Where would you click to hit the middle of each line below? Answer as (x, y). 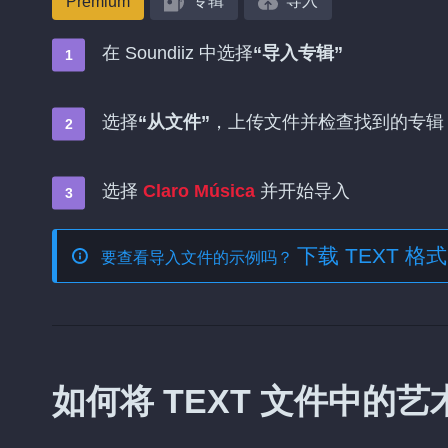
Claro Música (199, 191)
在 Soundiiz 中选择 (177, 53)
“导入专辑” (298, 53)
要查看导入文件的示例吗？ (199, 257)
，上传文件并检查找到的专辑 (327, 122)
